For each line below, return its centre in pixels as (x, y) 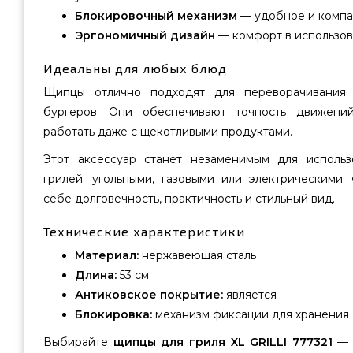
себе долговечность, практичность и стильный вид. (189, 199)
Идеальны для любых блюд (135, 68)
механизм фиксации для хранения (251, 314)
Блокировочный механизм (156, 16)
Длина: (96, 275)
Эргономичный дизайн (145, 35)
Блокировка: (113, 314)
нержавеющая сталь (197, 255)
